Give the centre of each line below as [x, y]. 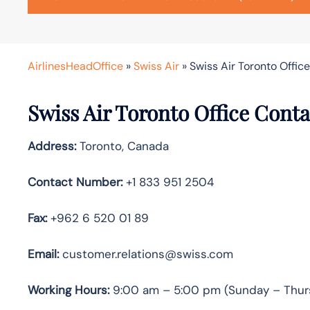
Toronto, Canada [122, 146]
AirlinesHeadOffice [75, 66]
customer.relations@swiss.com [146, 254]
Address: [52, 146]
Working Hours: [69, 290]
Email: [43, 254]
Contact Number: [75, 182]
